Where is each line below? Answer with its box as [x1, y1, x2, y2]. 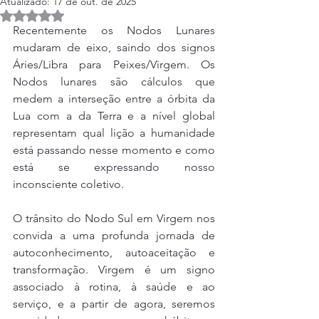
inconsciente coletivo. [13, 177, 127, 191]
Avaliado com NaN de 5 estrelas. [31, 8, 177, 21]
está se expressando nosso [13, 160, 215, 174]
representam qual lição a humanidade [13, 126, 215, 140]
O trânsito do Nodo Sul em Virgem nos [13, 211, 215, 225]
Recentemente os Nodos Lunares [13, 23, 215, 37]
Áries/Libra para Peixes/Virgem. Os [13, 58, 215, 71]
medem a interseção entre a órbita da [13, 92, 215, 105]
